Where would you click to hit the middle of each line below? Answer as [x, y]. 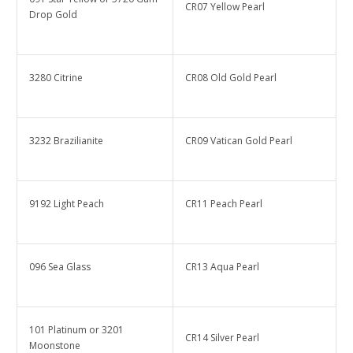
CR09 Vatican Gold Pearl [239, 141]
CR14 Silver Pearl [222, 338]
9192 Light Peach [67, 204]
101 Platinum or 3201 [76, 330]
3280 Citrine [57, 78]
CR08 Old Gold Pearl [231, 78]
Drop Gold [53, 15]
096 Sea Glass [60, 267]
